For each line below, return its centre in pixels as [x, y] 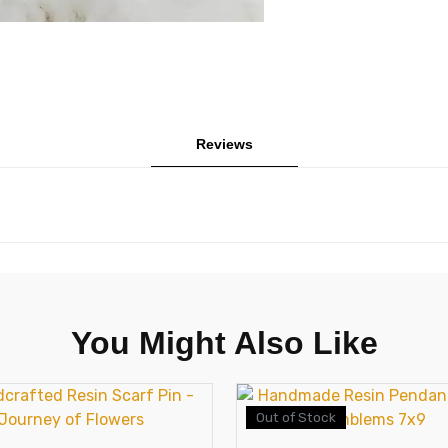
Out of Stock [295, 417]
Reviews [224, 143]
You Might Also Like [224, 342]
